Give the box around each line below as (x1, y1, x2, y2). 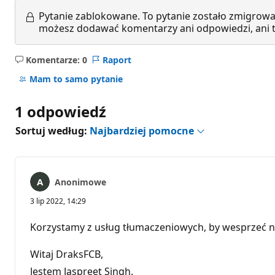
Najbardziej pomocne (90, 124, 196, 138)
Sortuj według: (15, 124, 90, 138)
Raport (102, 53, 131, 66)
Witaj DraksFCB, (30, 247, 103, 261)
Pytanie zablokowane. (39, 9, 140, 23)
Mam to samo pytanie (29, 73, 123, 85)
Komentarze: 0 (25, 53, 87, 66)
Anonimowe (55, 176, 106, 188)
